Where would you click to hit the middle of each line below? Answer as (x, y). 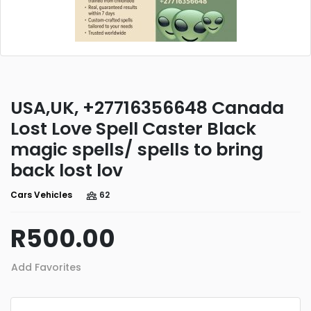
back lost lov (67, 170)
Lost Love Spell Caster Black (133, 129)
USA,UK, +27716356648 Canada (147, 108)
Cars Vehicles (41, 195)
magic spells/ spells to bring (137, 150)
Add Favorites (46, 267)
